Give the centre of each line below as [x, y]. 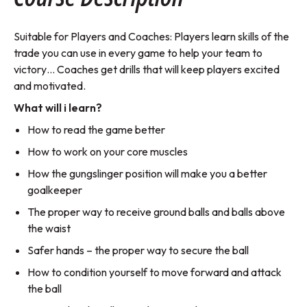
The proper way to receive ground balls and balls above [156, 212]
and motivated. [50, 86]
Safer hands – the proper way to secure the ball [138, 250]
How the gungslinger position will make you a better [147, 174]
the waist [49, 229]
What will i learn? [58, 108]
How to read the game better [96, 130]
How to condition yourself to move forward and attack [155, 272]
